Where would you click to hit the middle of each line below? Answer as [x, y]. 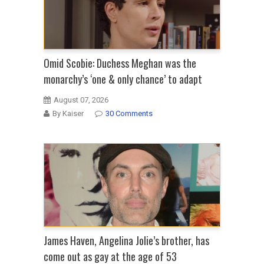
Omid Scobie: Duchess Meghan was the [120, 63]
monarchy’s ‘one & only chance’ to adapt [123, 79]
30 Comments [129, 114]
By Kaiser [68, 114]
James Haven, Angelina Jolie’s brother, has [126, 241]
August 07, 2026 [81, 100]
